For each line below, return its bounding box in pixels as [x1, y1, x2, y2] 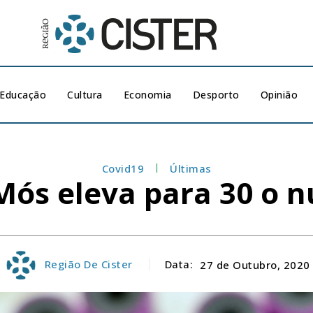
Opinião [260, 88, 298, 101]
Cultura [67, 88, 103, 101]
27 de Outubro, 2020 [200, 257, 310, 272]
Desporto [192, 88, 240, 101]
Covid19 [101, 161, 144, 175]
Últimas [170, 161, 212, 175]
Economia [123, 88, 172, 101]
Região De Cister [44, 257, 133, 271]
